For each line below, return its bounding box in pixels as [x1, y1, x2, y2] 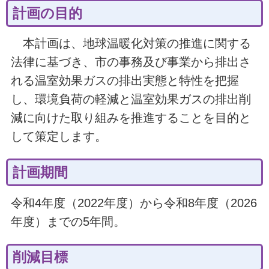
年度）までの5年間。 [10, 214, 125, 228]
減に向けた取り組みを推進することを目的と [10, 111, 251, 125]
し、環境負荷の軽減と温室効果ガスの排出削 [10, 92, 251, 106]
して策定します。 [10, 130, 107, 144]
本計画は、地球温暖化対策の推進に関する [10, 37, 251, 50]
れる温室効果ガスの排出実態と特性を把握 [10, 74, 239, 88]
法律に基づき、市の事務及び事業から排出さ [10, 55, 251, 69]
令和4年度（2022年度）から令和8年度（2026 [10, 196, 257, 210]
